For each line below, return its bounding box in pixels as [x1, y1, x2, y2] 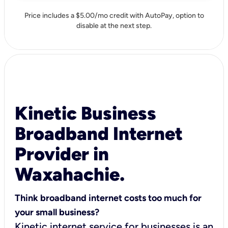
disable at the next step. [76, 21, 152, 30]
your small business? [15, 206, 99, 218]
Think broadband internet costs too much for [15, 192, 202, 204]
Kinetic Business [15, 102, 156, 124]
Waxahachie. [15, 163, 125, 185]
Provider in [15, 142, 109, 165]
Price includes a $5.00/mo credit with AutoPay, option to [24, 11, 204, 20]
